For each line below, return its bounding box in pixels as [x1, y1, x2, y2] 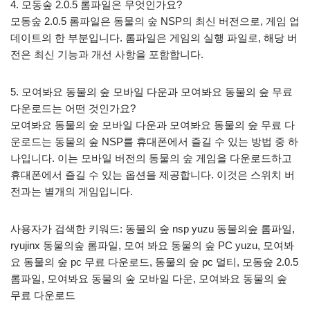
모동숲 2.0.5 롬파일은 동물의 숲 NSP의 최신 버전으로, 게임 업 [10, 15, 300, 27]
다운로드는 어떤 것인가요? [10, 102, 136, 114]
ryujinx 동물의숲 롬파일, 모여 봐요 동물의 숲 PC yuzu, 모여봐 [10, 239, 294, 251]
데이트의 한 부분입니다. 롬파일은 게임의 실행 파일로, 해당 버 [10, 31, 298, 44]
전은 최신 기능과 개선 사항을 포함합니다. [10, 48, 203, 60]
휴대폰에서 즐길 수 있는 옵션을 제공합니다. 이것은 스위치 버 [10, 168, 295, 181]
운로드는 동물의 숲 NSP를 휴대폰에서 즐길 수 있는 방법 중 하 [10, 135, 298, 147]
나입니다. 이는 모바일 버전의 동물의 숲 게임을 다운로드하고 [10, 152, 292, 164]
